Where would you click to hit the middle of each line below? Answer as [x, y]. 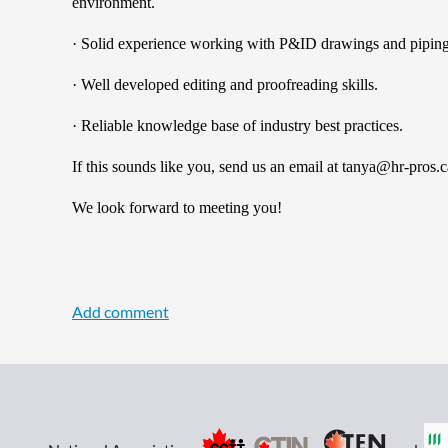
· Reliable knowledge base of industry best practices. [237, 125]
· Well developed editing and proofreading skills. [225, 84]
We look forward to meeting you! [177, 207]
